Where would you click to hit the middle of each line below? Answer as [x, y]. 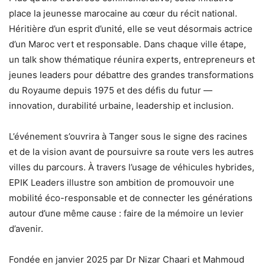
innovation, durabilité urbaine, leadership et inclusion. [121, 105]
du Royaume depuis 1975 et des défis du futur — [111, 90]
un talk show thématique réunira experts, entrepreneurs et [132, 59]
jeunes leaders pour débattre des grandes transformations [131, 75]
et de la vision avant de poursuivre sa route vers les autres [131, 151]
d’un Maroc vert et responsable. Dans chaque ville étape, [127, 44]
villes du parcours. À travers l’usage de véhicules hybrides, [132, 167]
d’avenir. [26, 228]
